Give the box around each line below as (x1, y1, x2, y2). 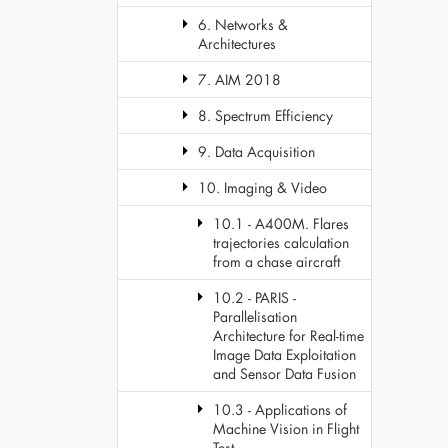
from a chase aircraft (213, 252, 340, 271)
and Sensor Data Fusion (213, 364, 356, 383)
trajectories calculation (213, 233, 349, 252)
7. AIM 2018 (198, 70, 281, 89)
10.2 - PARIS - (213, 288, 296, 307)
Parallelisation (213, 307, 297, 326)
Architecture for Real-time (213, 326, 364, 345)
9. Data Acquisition (198, 142, 315, 161)
